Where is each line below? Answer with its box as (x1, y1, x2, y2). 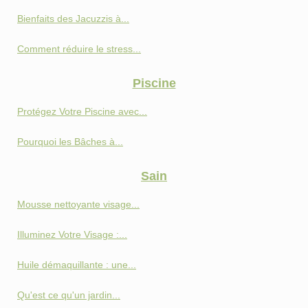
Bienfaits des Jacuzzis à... (17, 12, 129, 24)
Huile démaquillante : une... (17, 258, 136, 270)
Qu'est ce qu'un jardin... (17, 289, 120, 300)
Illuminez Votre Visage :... (17, 228, 127, 240)
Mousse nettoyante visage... (17, 198, 140, 210)
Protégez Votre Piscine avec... (17, 105, 147, 117)
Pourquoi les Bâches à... (17, 135, 123, 147)
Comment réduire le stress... (17, 43, 141, 54)
